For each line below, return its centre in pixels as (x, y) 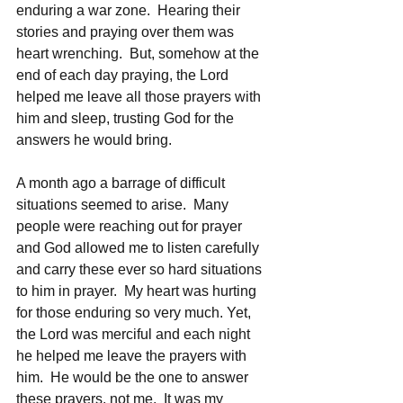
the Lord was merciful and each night (135, 334)
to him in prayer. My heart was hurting (138, 291)
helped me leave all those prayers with (140, 96)
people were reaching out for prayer (131, 226)
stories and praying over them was (127, 31)
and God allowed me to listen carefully (139, 247)
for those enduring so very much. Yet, (135, 312)
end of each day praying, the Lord (124, 75)
